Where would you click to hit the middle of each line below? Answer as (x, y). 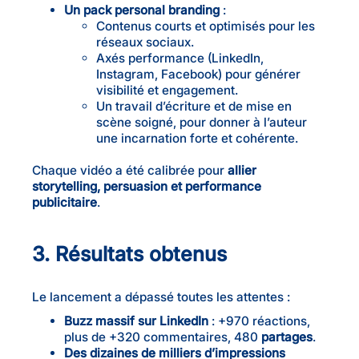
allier (242, 170)
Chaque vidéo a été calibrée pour (130, 170)
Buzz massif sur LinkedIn (136, 321)
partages (287, 337)
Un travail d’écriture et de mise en (194, 106)
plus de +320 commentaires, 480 (163, 337)
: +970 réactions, (259, 321)
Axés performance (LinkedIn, (180, 58)
